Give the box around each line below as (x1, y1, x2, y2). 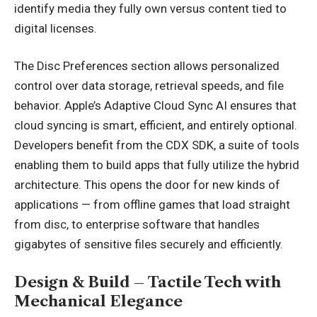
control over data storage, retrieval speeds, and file (14, 79, 284, 93)
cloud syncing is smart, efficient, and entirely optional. (14, 118, 297, 132)
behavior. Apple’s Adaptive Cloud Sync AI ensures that (14, 98, 296, 113)
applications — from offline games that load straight (14, 197, 290, 212)
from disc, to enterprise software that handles (14, 217, 260, 231)
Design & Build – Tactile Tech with (14, 272, 281, 291)
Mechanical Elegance (14, 292, 183, 310)
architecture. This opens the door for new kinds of (14, 178, 280, 192)
